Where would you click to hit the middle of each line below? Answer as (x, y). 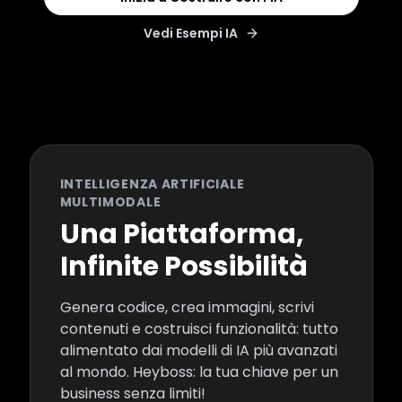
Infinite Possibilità (184, 267)
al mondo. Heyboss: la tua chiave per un (199, 372)
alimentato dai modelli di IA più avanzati (198, 350)
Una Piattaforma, (182, 234)
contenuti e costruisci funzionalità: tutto (199, 329)
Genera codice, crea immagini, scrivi (187, 307)
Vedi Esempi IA (190, 33)
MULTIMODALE (110, 202)
